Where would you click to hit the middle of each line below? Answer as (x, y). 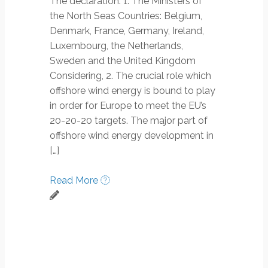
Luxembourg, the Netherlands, (116, 45)
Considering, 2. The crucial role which (130, 75)
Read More (75, 180)
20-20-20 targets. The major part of (129, 120)
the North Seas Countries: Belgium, (126, 16)
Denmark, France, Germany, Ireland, (127, 31)
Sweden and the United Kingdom (123, 60)
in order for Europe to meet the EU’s (128, 105)
